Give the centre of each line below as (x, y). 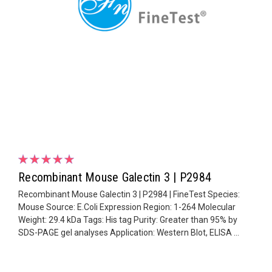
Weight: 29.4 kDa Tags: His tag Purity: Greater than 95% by (128, 219)
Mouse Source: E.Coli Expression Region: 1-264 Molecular (127, 207)
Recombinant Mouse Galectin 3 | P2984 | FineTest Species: (129, 194)
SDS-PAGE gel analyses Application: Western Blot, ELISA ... (129, 232)
